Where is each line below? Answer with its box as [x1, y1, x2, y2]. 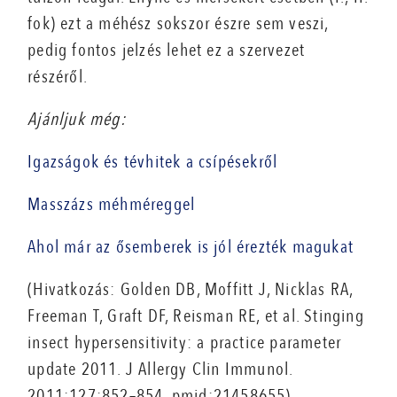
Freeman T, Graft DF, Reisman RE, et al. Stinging [27, 304, 364, 329]
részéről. [27, 65, 97, 90]
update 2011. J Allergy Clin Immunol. [27, 357, 293, 382]
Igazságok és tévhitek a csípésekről [27, 150, 278, 175]
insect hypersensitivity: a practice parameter [27, 331, 342, 355]
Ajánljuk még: [27, 107, 126, 132]
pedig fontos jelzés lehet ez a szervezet [27, 38, 306, 63]
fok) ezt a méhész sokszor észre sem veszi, [27, 12, 329, 36]
